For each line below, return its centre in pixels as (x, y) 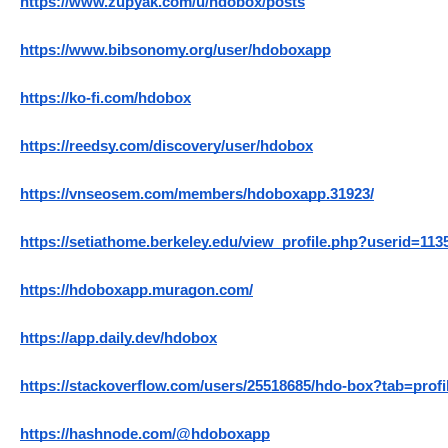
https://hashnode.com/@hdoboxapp (145, 434)
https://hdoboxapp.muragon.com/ (136, 290)
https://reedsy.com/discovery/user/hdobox (166, 146)
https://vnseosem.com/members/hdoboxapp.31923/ (197, 194)
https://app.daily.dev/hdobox (118, 338)
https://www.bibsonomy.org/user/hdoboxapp (175, 50)
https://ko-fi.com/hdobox (105, 98)
